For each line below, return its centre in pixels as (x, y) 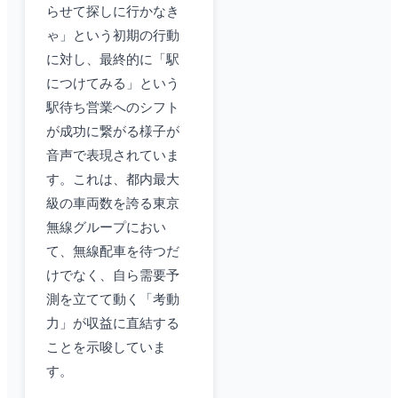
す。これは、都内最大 (113, 180)
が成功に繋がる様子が (113, 132)
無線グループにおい (106, 228)
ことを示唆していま (106, 348)
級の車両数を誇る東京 (113, 204)
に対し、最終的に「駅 (113, 60)
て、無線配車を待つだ (113, 252)
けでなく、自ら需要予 (113, 276)
